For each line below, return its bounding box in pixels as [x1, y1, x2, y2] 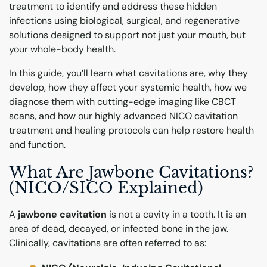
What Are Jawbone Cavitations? [9, 162, 253, 182]
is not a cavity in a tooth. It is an [107, 208, 246, 221]
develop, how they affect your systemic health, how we [9, 80, 247, 94]
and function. [9, 138, 66, 151]
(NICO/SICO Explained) [9, 178, 203, 197]
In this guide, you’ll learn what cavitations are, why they [9, 66, 248, 79]
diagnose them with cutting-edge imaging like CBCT [9, 95, 236, 108]
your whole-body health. [9, 42, 116, 55]
